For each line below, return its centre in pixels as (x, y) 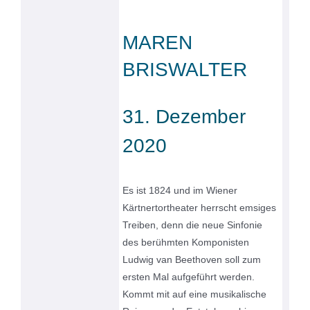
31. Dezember (184, 116)
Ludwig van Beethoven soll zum (192, 259)
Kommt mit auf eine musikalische (195, 294)
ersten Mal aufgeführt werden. (189, 276)
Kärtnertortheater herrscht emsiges (200, 207)
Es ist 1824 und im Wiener (180, 190)
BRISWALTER (185, 69)
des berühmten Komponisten (186, 242)
